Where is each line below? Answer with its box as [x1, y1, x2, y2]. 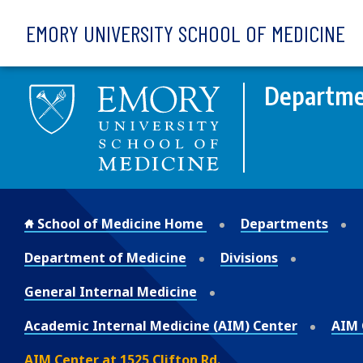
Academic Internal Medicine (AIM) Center [24, 316, 297, 335]
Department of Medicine [24, 248, 186, 267]
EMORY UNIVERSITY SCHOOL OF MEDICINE [26, 19, 345, 47]
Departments [241, 214, 328, 233]
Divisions [220, 248, 278, 267]
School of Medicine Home [34, 214, 207, 233]
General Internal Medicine [24, 282, 197, 301]
